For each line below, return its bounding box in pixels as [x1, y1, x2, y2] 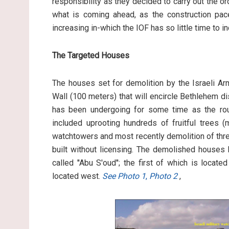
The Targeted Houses [52, 51, 129, 61]
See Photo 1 [102, 171, 146, 181]
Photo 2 [149, 171, 177, 181]
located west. [52, 171, 102, 181]
